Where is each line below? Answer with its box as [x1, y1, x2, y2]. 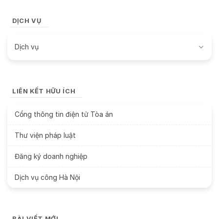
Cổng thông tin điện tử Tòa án [15, 109, 113, 118]
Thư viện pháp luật [15, 131, 76, 139]
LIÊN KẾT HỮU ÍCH [12, 87, 76, 95]
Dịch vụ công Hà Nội [15, 173, 80, 181]
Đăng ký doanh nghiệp [15, 152, 88, 160]
